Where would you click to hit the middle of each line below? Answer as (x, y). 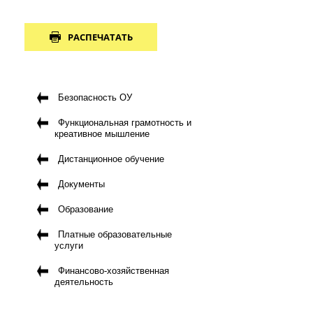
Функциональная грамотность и (125, 122)
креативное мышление (102, 133)
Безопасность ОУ (95, 97)
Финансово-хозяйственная (114, 270)
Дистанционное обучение (111, 159)
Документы (81, 184)
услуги (69, 245)
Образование (86, 209)
